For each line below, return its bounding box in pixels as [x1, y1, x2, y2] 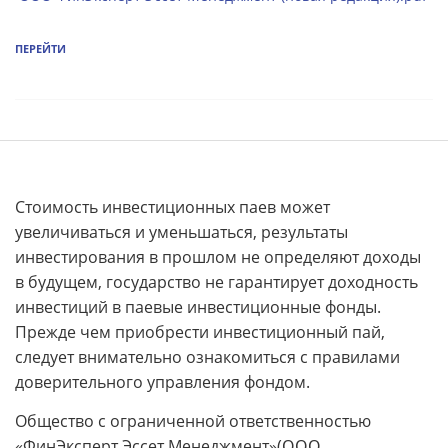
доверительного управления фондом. [15, 371, 310, 393]
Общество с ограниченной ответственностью [15, 410, 371, 432]
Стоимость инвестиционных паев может [15, 196, 330, 218]
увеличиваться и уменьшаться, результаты [15, 221, 348, 243]
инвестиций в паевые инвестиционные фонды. [15, 296, 381, 318]
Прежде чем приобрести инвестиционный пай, [15, 321, 385, 343]
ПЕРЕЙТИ [15, 40, 66, 56]
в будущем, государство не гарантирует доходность [15, 271, 418, 293]
